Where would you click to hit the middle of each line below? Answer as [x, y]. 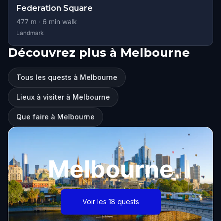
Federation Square [55, 8]
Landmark [30, 33]
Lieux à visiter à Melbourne [63, 97]
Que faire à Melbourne [55, 117]
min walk [62, 21]
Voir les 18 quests [110, 202]
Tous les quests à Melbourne [67, 77]
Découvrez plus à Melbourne [99, 53]
